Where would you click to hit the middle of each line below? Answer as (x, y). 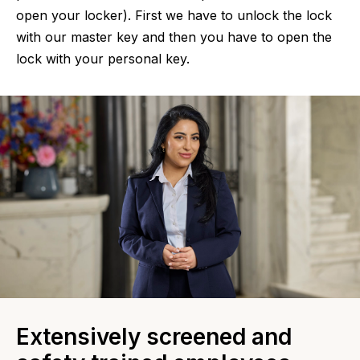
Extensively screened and (154, 336)
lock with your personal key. (103, 58)
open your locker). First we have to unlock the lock (174, 15)
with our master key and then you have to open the (174, 37)
